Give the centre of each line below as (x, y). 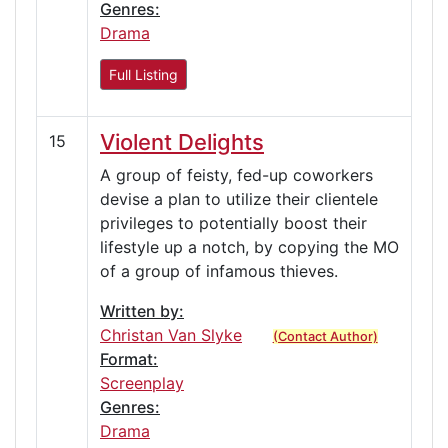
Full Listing (143, 74)
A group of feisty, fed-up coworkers (236, 174)
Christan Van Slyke (171, 334)
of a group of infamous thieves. (219, 270)
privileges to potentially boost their (233, 222)
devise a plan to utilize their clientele (239, 198)
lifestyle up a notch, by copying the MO (249, 246)
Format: (129, 358)
